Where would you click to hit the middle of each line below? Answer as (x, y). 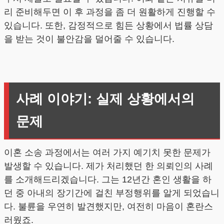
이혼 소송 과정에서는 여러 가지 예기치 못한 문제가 (107, 153)
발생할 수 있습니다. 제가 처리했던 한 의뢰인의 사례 (108, 166)
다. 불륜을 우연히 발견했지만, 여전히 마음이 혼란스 (108, 207)
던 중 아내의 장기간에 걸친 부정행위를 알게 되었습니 (112, 193)
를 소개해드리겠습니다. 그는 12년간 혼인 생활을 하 (108, 180)
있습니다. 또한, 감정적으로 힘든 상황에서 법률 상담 (108, 25)
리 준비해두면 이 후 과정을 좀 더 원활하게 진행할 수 (110, 12)
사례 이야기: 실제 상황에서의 (105, 99)
